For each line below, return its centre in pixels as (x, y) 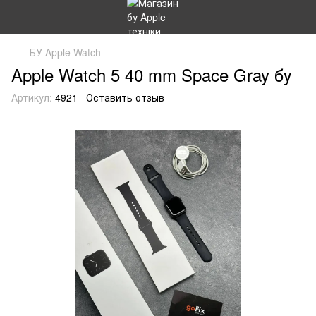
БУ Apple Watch (65, 52)
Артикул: (32, 97)
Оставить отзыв (125, 97)
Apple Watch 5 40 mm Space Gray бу (151, 74)
